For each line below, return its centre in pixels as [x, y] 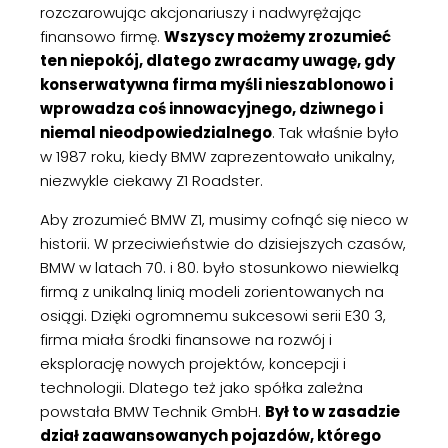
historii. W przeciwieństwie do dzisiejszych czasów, [223, 243]
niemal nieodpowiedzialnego [156, 132]
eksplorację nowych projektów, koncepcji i [193, 363]
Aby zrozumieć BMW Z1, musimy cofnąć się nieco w [224, 219]
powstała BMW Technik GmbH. [152, 411]
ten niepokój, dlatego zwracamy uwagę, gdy [217, 60]
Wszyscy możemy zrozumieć [277, 36]
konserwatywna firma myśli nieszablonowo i [216, 84]
